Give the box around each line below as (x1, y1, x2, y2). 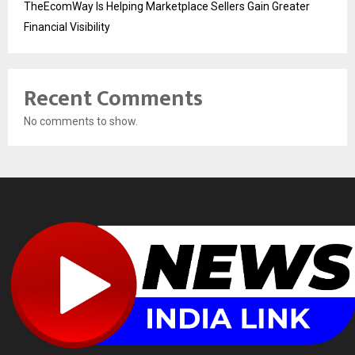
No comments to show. (24, 115, 138, 128)
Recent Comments (24, 80, 203, 118)
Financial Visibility (24, 21, 110, 34)
